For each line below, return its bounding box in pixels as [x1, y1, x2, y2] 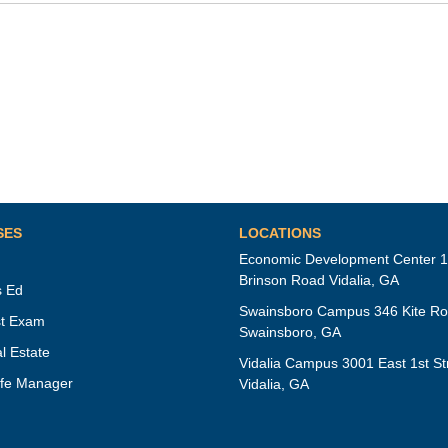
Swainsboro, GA [239, 324, 341, 340]
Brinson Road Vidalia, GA [239, 272, 399, 288]
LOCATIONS [239, 225, 321, 241]
